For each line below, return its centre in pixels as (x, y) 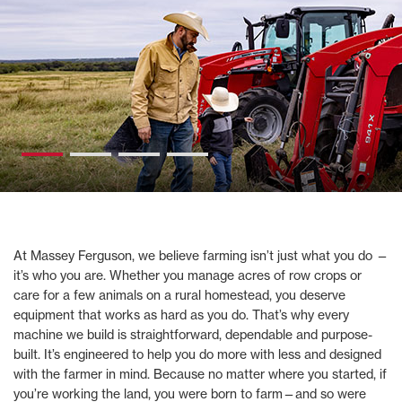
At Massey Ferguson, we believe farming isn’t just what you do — (201, 255)
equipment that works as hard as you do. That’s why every (181, 315)
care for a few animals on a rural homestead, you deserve (179, 295)
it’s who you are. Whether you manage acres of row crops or (188, 275)
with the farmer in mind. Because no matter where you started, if (200, 374)
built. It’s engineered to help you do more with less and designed (197, 354)
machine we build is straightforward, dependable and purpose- (193, 334)
